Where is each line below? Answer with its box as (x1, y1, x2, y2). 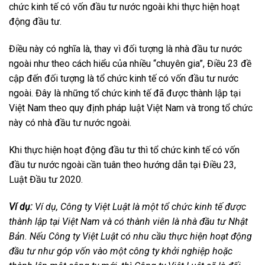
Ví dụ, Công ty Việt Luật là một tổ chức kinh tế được (35, 201, 246, 212)
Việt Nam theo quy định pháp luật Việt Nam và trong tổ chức (9, 102, 253, 114)
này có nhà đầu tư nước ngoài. (9, 117, 131, 129)
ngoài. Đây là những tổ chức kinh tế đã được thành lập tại (9, 88, 241, 99)
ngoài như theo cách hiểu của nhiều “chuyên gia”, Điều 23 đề (9, 58, 251, 70)
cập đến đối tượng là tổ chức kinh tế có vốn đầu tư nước (9, 73, 238, 85)
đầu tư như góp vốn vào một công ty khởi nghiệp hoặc (9, 245, 232, 257)
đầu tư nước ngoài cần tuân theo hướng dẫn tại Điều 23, (9, 159, 236, 171)
